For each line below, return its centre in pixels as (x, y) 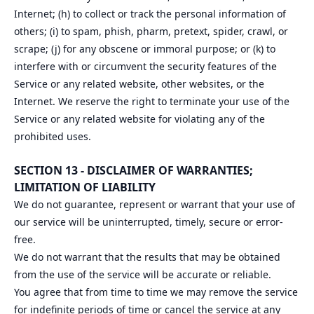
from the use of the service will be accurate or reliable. (144, 274)
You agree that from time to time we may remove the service (156, 292)
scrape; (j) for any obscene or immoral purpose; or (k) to (145, 49)
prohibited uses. (54, 136)
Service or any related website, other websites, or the (139, 84)
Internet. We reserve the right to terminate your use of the (152, 101)
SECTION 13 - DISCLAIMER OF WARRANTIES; (134, 170)
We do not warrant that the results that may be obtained (147, 257)
